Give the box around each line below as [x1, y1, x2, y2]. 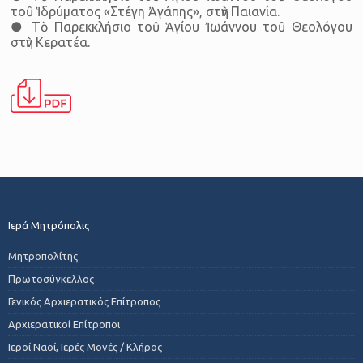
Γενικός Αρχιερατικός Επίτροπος [8, 295, 160, 307]
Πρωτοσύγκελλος [8, 272, 94, 284]
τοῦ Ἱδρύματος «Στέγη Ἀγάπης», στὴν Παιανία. [11, 3, 280, 19]
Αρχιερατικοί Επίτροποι [8, 318, 120, 330]
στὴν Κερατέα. [11, 34, 91, 49]
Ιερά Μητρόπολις [8, 219, 89, 231]
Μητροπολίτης [8, 250, 78, 262]
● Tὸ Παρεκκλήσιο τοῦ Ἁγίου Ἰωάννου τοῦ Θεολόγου [11, 19, 352, 34]
